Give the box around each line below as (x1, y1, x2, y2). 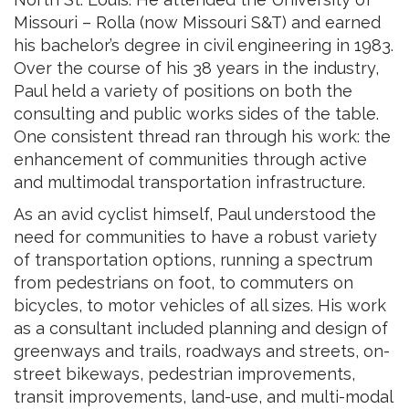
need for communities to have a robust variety (14, 226, 377, 246)
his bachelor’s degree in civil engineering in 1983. (14, 35, 393, 55)
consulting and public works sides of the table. (14, 103, 379, 123)
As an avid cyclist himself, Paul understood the (14, 204, 376, 224)
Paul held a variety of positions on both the (14, 80, 352, 100)
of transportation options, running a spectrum (14, 249, 372, 269)
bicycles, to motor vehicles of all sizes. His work (14, 295, 386, 315)
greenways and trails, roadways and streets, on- (14, 341, 390, 361)
